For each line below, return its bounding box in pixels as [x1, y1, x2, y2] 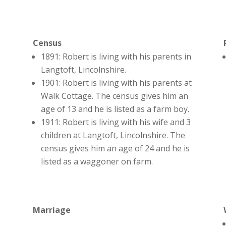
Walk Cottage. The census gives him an [40, 90, 188, 102]
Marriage [32, 204, 71, 215]
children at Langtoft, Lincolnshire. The [40, 130, 185, 141]
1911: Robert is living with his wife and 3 [40, 117, 191, 128]
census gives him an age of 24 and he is [40, 143, 190, 154]
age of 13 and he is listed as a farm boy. [40, 103, 189, 115]
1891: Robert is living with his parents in [40, 51, 191, 63]
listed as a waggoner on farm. [40, 156, 153, 167]
